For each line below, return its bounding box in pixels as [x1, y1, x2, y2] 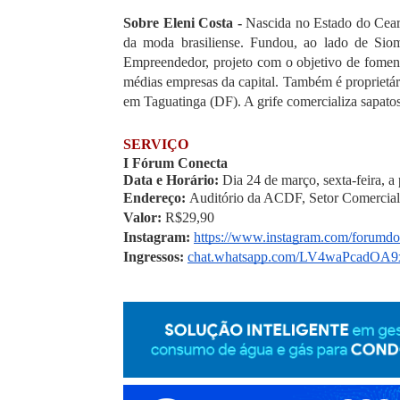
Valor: [123, 210, 165, 226]
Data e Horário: [123, 172, 219, 188]
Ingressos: [123, 249, 187, 265]
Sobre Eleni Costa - [123, 15, 246, 31]
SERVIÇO [123, 137, 188, 153]
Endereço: [123, 190, 189, 206]
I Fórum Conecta [123, 155, 228, 171]
